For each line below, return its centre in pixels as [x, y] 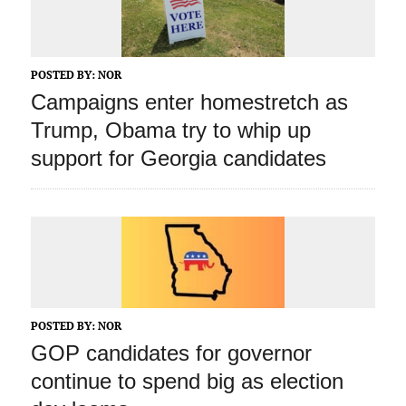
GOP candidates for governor [171, 353]
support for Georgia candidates [178, 158]
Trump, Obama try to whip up [170, 130]
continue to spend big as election [187, 381]
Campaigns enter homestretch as [189, 101]
